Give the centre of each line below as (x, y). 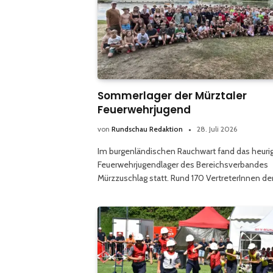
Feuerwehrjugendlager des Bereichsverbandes (183, 164)
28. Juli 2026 (217, 129)
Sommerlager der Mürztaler (172, 95)
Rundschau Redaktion (147, 129)
